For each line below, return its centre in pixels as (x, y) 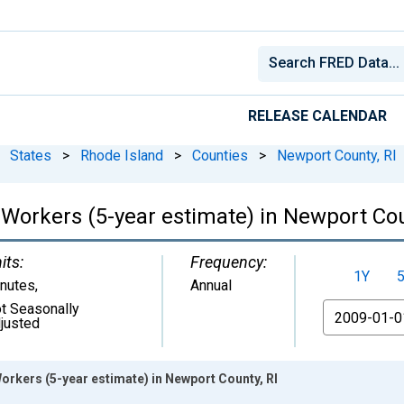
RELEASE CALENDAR (317, 115)
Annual (211, 285)
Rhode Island (122, 155)
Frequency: (229, 262)
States (31, 155)
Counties (220, 155)
